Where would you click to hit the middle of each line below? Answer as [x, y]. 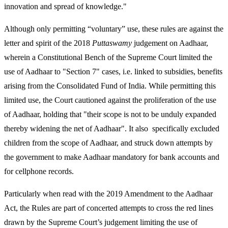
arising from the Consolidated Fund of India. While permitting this [110, 86]
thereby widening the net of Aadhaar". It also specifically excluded [112, 129]
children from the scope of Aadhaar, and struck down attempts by [108, 143]
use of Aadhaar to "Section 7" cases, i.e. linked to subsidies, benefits [113, 72]
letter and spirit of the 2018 [48, 43]
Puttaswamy [112, 43]
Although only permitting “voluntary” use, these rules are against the [114, 29]
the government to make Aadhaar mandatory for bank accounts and [112, 157]
